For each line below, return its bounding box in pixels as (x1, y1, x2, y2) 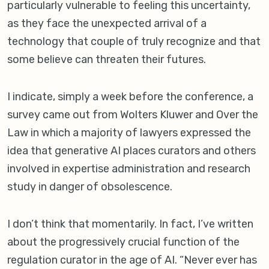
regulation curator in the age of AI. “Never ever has (7, 253, 257, 267)
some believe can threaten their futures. (7, 53, 206, 67)
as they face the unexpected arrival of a (7, 17, 207, 31)
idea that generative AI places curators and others (7, 144, 256, 158)
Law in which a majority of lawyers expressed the (7, 126, 251, 140)
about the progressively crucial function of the (7, 235, 240, 249)
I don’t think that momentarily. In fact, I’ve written (7, 217, 253, 231)
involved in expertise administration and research (7, 162, 250, 176)
